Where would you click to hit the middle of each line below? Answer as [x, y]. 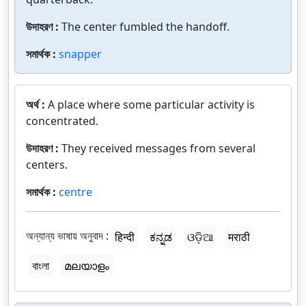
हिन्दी [125, 237]
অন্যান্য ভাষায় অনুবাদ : [67, 236]
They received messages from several [158, 148]
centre [75, 192]
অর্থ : [37, 105]
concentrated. [62, 121]
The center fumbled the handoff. [145, 27]
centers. [47, 165]
